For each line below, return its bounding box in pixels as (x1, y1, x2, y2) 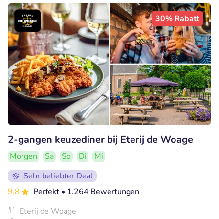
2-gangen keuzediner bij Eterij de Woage (8, 133, 193, 146)
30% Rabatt (155, 13, 199, 24)
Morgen (10, 151, 37, 162)
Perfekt (33, 186, 61, 197)
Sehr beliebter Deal (23, 171, 93, 181)
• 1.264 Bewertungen (61, 186, 139, 197)
